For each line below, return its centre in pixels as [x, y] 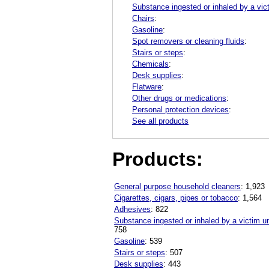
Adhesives [132, 210]
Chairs [143, 18]
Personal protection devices [180, 109]
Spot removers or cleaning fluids [188, 41]
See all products [160, 121]
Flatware [147, 86]
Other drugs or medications [179, 98]
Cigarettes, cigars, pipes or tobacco [176, 198]
